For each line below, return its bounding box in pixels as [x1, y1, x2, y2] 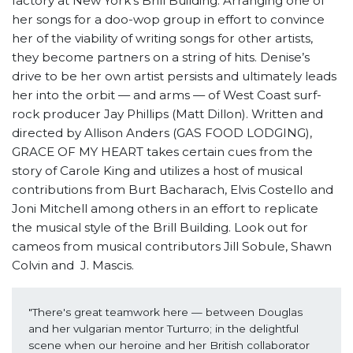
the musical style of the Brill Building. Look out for [12, 220, 308, 236]
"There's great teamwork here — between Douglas [28, 305, 303, 318]
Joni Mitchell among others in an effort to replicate [12, 201, 318, 217]
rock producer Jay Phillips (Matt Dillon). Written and [12, 106, 323, 122]
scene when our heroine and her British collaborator [28, 338, 310, 351]
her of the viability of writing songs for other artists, [12, 31, 313, 46]
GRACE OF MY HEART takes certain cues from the [12, 144, 313, 160]
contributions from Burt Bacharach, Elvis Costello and [12, 182, 333, 198]
